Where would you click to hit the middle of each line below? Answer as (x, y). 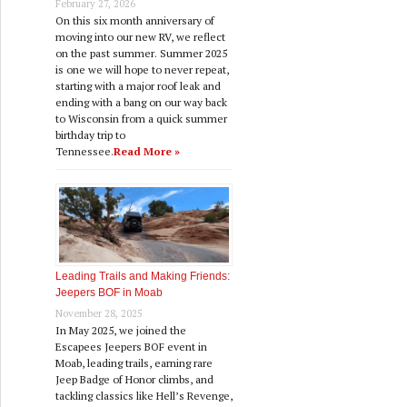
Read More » (147, 152)
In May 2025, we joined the (121, 331)
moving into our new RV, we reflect (140, 37)
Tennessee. (84, 152)
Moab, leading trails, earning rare (134, 363)
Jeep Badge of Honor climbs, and (134, 380)
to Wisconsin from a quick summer (141, 119)
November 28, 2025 (99, 314)
